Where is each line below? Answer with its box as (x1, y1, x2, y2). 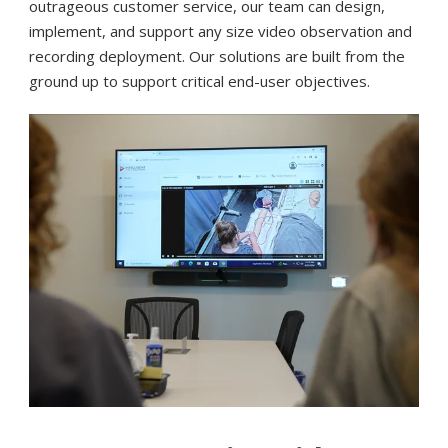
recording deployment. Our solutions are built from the (29, 46, 406, 67)
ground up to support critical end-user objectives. (29, 71, 371, 92)
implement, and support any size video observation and (29, 21, 413, 42)
